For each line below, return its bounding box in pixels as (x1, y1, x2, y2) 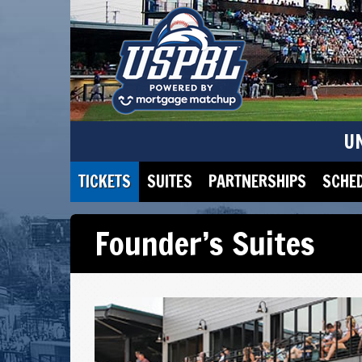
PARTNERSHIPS (208, 170, 306, 193)
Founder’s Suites (95, 221, 315, 266)
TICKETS (78, 170, 131, 193)
